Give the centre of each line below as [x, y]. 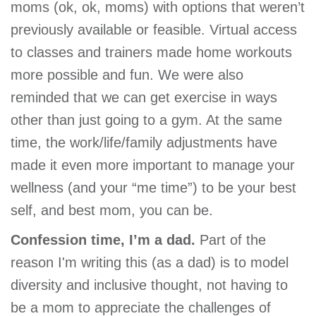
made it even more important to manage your [153, 165]
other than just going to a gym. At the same [146, 120]
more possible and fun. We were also [127, 75]
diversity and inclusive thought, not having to [149, 285]
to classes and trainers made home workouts [151, 53]
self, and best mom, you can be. [112, 211]
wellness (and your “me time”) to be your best [153, 188]
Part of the [231, 240]
